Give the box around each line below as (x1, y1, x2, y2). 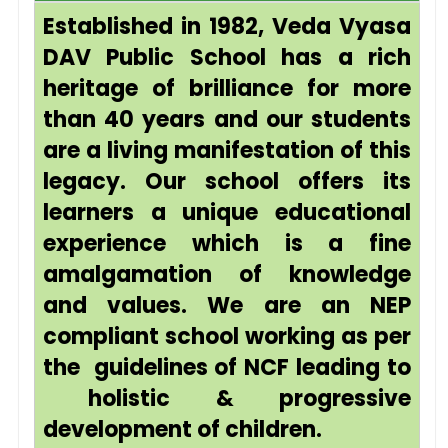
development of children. (43, 414, 322, 445)
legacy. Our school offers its (43, 166, 411, 197)
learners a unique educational (43, 197, 411, 228)
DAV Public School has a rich (43, 42, 411, 73)
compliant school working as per (43, 321, 411, 352)
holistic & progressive (43, 383, 411, 414)
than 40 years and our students (43, 104, 411, 135)
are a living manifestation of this (43, 135, 411, 166)
